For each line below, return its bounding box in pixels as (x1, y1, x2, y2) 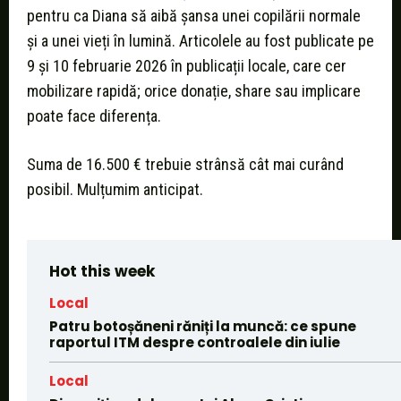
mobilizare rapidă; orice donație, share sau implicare (27, 81, 361, 101)
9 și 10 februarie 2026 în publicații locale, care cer (27, 56, 346, 76)
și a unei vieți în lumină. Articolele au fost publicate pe (27, 31, 374, 51)
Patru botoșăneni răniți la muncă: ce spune (49, 317, 356, 337)
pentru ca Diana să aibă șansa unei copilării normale (27, 6, 361, 26)
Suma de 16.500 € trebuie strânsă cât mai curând (27, 155, 344, 175)
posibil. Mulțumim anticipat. (27, 180, 203, 200)
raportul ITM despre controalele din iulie (49, 333, 340, 353)
